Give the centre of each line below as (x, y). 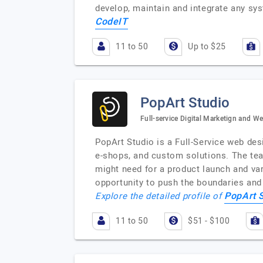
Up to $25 (207, 47)
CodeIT (112, 22)
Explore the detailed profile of (160, 196)
